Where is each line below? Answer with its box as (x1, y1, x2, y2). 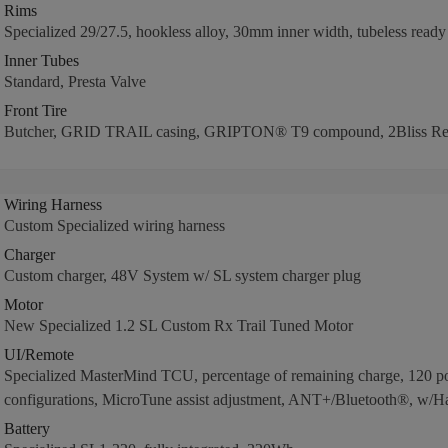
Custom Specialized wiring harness (3, 217, 225, 234)
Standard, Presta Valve (3, 73, 146, 90)
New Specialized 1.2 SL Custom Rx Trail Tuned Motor (3, 317, 353, 334)
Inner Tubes (3, 52, 79, 69)
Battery (3, 420, 50, 437)
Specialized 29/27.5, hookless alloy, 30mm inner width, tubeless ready (3, 23, 446, 40)
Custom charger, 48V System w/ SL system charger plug (3, 267, 361, 284)
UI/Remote (3, 346, 74, 363)
